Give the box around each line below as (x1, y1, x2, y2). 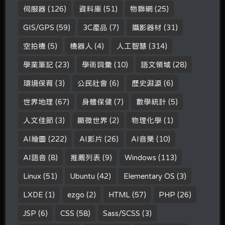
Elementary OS (124, 172, 175, 180)
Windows (125, 154, 157, 162)
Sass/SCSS (103, 209, 141, 217)
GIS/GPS (23, 24, 55, 32)
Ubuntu (70, 172, 95, 180)
